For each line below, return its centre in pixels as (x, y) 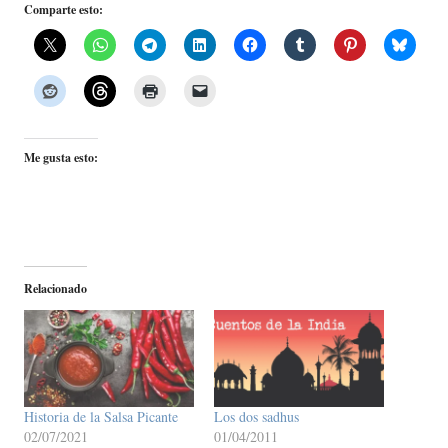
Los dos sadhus (256, 417)
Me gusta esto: (61, 158)
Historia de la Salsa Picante (101, 417)
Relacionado (55, 289)
